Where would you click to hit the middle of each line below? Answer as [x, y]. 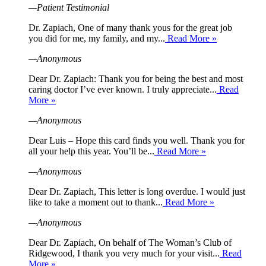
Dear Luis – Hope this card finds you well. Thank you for [137, 140]
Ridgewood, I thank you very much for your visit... [124, 253]
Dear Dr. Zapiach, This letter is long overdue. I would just [137, 191]
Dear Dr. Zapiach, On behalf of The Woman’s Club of [130, 242]
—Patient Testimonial [69, 7]
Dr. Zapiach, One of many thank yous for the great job [130, 27]
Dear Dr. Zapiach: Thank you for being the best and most [136, 78]
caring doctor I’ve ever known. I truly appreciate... [123, 89]
